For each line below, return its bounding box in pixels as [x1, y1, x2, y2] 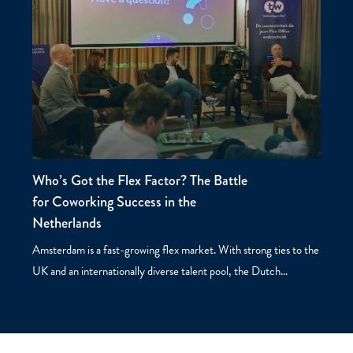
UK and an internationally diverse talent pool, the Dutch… [32, 262, 288, 281]
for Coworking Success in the [32, 191, 196, 213]
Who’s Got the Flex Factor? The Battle [32, 170, 247, 191]
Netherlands [32, 213, 102, 234]
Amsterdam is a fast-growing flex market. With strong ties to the [32, 241, 319, 259]
